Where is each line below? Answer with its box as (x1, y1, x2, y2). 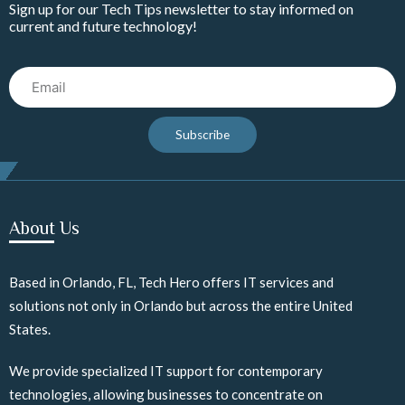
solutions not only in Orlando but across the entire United (9, 297, 353, 314)
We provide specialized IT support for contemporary (9, 363, 323, 379)
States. (9, 321, 51, 337)
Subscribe (175, 127, 230, 142)
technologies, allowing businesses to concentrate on (9, 386, 323, 402)
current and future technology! (9, 17, 197, 34)
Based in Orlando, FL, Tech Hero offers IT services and (9, 274, 334, 290)
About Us (9, 218, 80, 238)
